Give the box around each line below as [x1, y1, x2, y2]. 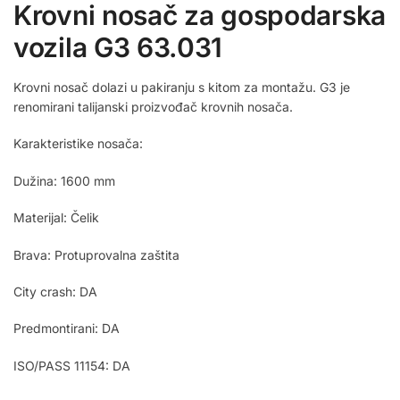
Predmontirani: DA [13, 321, 120, 337]
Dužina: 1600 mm [13, 172, 115, 188]
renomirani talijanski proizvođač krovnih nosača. [13, 98, 293, 114]
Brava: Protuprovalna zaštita [13, 246, 179, 262]
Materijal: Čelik [13, 210, 99, 226]
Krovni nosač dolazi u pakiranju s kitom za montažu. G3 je [13, 79, 350, 95]
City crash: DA [13, 284, 97, 300]
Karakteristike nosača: [13, 136, 143, 152]
